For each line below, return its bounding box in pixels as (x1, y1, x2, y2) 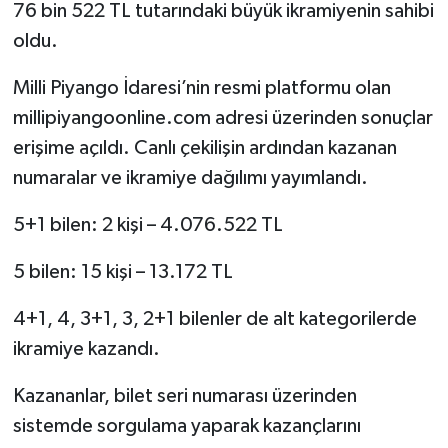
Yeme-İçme (53, 140, 147, 157)
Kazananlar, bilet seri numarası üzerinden (12, 385, 357, 406)
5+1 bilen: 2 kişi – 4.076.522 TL (12, 214, 283, 235)
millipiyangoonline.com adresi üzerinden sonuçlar (12, 107, 433, 128)
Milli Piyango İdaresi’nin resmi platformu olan (12, 77, 391, 98)
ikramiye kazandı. (12, 338, 160, 359)
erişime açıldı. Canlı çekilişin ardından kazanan (12, 137, 397, 158)
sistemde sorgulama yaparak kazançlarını (12, 415, 361, 436)
